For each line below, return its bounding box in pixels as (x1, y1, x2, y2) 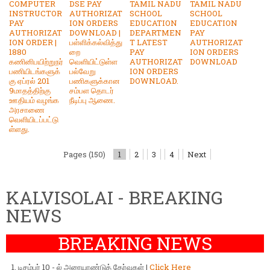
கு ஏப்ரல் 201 (9, 75, 49, 86)
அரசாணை (9, 104, 45, 115)
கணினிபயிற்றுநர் (9, 55, 63, 67)
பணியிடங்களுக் (9, 65, 60, 77)
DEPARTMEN (130, 27, 181, 38)
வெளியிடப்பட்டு (9, 113, 58, 125)
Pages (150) (63, 148, 105, 160)
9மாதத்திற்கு (9, 84, 51, 96)
